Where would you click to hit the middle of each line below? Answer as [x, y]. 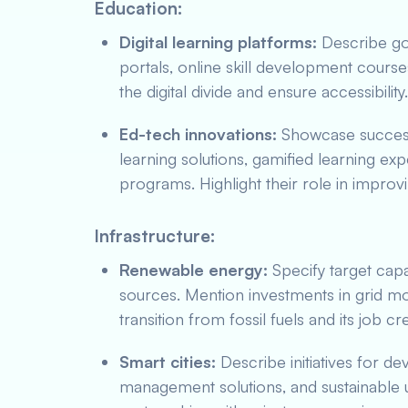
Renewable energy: [194, 270]
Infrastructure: [154, 236]
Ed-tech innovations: [198, 134]
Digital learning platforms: [218, 42]
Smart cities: [168, 362]
